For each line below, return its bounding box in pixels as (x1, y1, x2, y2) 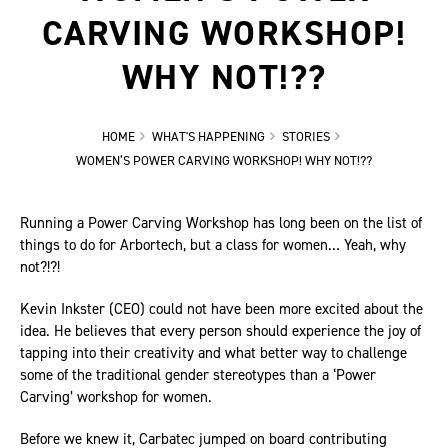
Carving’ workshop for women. (20, 387, 216, 407)
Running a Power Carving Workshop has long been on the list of (20, 213, 422, 233)
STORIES (281, 128, 330, 145)
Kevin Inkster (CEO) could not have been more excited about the (20, 299, 423, 319)
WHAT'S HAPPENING (151, 128, 265, 145)
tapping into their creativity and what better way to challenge (20, 343, 407, 363)
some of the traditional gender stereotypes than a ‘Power (20, 365, 376, 385)
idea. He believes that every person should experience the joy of (20, 321, 421, 341)
